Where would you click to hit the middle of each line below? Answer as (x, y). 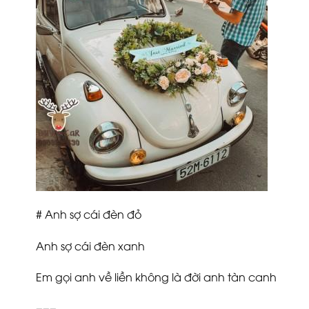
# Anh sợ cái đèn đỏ (89, 213)
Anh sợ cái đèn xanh (90, 245)
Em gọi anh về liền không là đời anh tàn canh (156, 277)
